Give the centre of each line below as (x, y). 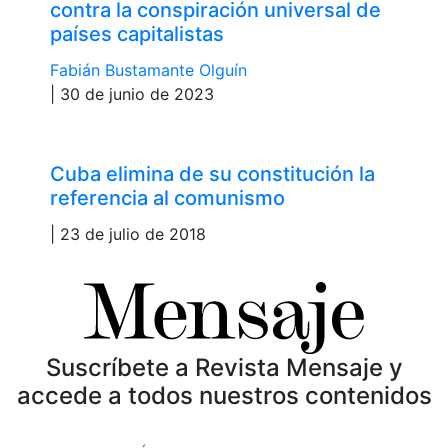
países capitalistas (137, 33)
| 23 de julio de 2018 (128, 233)
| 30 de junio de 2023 (132, 93)
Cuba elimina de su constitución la (212, 173)
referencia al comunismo (167, 197)
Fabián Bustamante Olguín (148, 69)
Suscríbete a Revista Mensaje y (224, 367)
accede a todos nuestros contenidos (224, 395)
